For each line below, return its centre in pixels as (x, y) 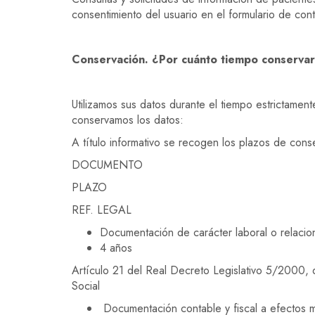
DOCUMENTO (107, 165)
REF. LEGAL (102, 210)
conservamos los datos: (128, 120)
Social (86, 286)
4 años (116, 248)
